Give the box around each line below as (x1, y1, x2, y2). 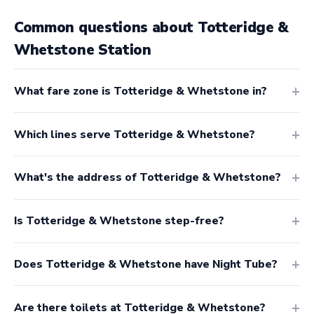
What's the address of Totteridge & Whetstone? (14, 170, 281, 186)
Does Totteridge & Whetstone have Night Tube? (14, 256, 278, 272)
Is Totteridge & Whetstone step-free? (14, 213, 224, 229)
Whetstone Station (14, 40, 151, 60)
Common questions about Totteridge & (14, 18, 289, 38)
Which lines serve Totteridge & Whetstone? (14, 126, 255, 142)
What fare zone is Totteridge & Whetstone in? (14, 83, 267, 99)
